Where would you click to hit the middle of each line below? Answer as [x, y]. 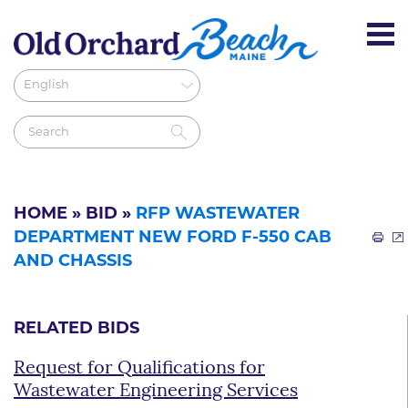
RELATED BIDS [76, 329]
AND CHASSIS [73, 261]
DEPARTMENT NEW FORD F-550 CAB [173, 238]
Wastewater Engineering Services [156, 391]
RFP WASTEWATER [218, 214]
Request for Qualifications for [139, 368]
